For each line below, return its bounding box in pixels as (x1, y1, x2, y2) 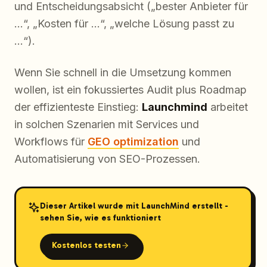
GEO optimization (88, 135, 179, 148)
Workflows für (14, 135, 88, 148)
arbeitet (207, 101, 248, 114)
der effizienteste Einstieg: (14, 101, 142, 114)
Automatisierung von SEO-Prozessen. (14, 153, 200, 166)
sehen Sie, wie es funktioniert (39, 212, 161, 223)
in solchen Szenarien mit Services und (14, 118, 199, 131)
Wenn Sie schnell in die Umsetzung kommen (14, 66, 231, 79)
